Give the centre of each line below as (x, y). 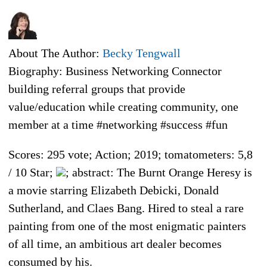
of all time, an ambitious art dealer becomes (115, 243)
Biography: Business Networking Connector (115, 71)
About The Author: (55, 53)
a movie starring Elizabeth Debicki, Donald (114, 190)
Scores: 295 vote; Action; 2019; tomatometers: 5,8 (131, 154)
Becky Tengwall (142, 53)
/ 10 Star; (32, 172)
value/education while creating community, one (123, 106)
